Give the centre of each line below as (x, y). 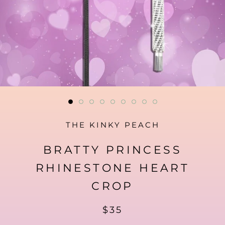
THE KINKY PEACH (113, 125)
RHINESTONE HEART (113, 168)
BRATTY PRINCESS (113, 150)
